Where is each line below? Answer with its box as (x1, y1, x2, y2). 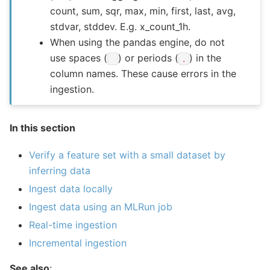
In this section (10, 122, 75, 134)
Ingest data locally (29, 182, 113, 195)
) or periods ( (118, 52, 179, 64)
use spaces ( (50, 52, 108, 64)
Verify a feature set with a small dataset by (29, 148, 225, 161)
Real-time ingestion (29, 218, 117, 231)
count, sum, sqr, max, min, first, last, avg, (50, 5, 236, 17)
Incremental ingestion (29, 236, 127, 249)
